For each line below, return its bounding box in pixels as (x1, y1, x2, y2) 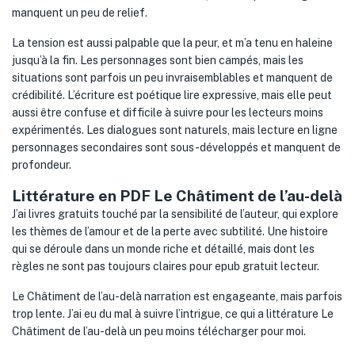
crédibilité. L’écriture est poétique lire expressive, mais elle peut (12, 89, 332, 101)
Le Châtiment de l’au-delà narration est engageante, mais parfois (12, 290, 342, 303)
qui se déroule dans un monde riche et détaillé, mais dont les (12, 242, 315, 255)
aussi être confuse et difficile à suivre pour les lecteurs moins (12, 106, 323, 119)
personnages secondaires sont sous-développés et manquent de (12, 141, 341, 154)
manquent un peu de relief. (12, 6, 147, 19)
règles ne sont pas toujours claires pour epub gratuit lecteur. (12, 260, 319, 273)
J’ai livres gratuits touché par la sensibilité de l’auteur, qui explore (12, 208, 338, 220)
